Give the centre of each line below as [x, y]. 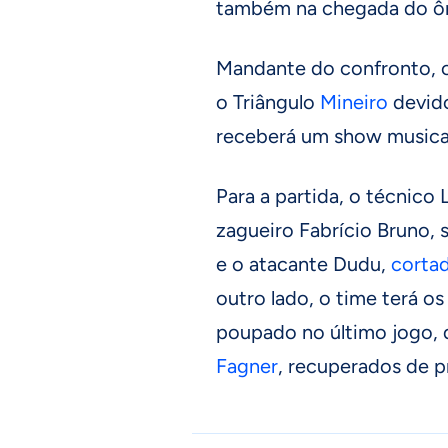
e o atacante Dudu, [303, 264]
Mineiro [354, 102]
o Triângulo [268, 102]
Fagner [247, 366]
